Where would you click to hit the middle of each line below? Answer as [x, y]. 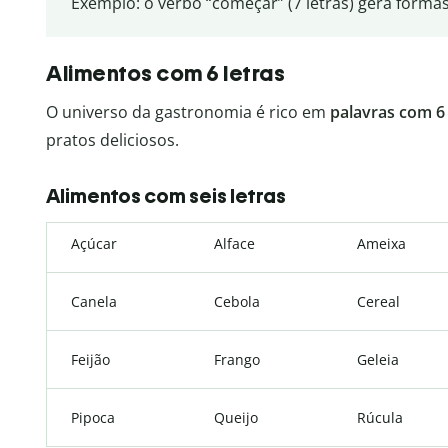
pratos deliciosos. [112, 140]
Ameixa [381, 244]
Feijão [90, 360]
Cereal [378, 302]
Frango [237, 360]
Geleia [378, 360]
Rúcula [380, 418]
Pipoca [93, 418]
